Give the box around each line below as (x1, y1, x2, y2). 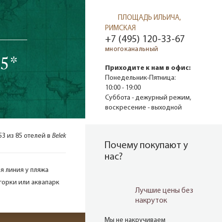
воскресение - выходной (105, 104, 182, 112)
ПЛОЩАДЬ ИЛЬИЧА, (118, 14, 181, 22)
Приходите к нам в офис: (105, 64, 191, 72)
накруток (135, 197, 167, 205)
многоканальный (105, 46, 159, 54)
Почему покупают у (105, 141, 188, 151)
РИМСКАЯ (105, 25, 136, 32)
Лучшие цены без (135, 187, 193, 195)
